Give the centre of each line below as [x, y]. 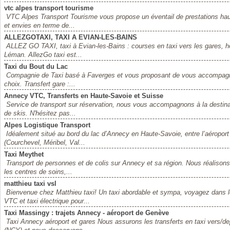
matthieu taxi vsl [30, 184]
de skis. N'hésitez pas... [40, 113]
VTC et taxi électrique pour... [47, 201]
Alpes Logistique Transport [47, 125]
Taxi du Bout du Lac [36, 66]
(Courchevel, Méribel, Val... [45, 142]
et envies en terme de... [40, 25]
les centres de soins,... [38, 172]
